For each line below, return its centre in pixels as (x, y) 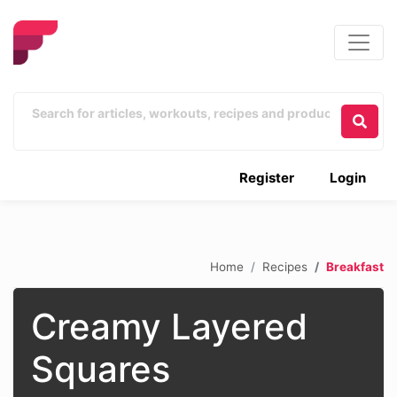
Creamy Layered (169, 327)
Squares (101, 369)
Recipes (285, 266)
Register (267, 178)
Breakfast (355, 266)
